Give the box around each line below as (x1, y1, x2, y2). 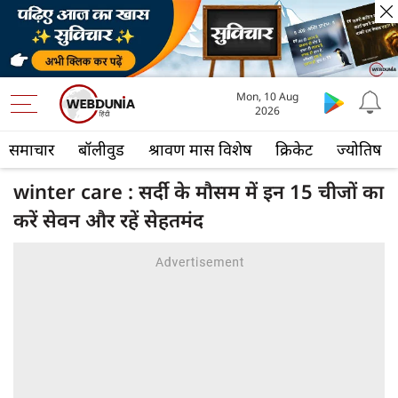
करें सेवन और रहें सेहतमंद (13, 206, 203, 234)
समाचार (9, 139, 54, 161)
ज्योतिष (337, 139, 381, 161)
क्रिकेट (275, 139, 313, 161)
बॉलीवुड (78, 139, 124, 161)
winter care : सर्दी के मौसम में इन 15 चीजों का (13, 178, 384, 205)
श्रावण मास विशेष (148, 139, 251, 161)
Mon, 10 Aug (235, 89, 298, 105)
